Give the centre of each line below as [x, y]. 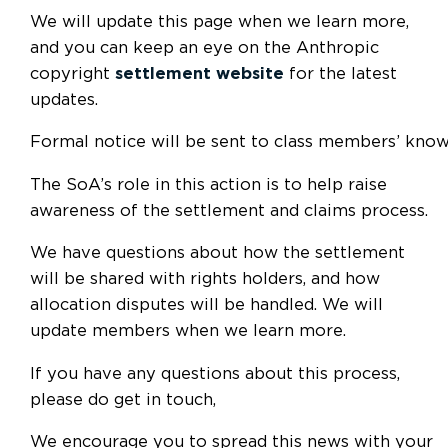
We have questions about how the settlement [217, 253]
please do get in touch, [123, 399]
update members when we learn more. [188, 331]
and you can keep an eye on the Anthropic [204, 47]
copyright [72, 73]
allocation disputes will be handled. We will [206, 305]
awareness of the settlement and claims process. [229, 210]
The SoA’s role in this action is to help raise [208, 184]
